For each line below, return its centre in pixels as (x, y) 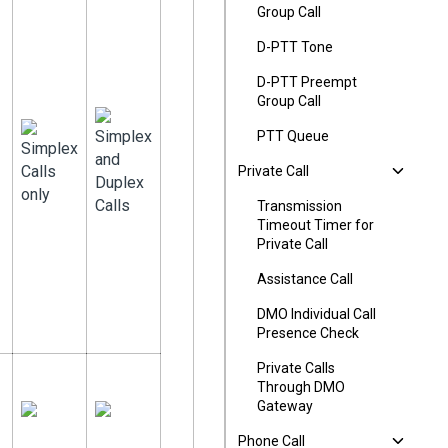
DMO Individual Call (316, 314)
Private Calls (296, 368)
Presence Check (308, 333)
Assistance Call (305, 279)
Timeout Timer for (315, 225)
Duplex (119, 182)
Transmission (299, 206)
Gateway (285, 406)
